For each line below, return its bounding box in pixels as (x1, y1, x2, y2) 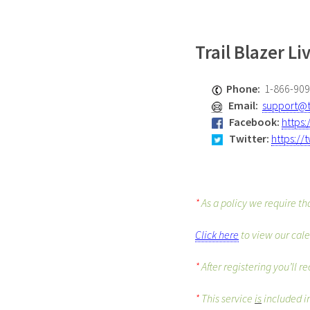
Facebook (229, 115, 277, 129)
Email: (228, 98, 262, 113)
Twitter (229, 131, 266, 146)
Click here (195, 228, 239, 242)
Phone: (226, 82, 264, 96)
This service (201, 291, 255, 306)
